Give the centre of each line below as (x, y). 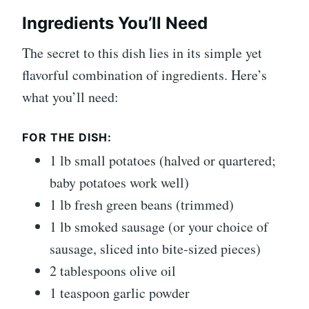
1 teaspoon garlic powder (120, 293)
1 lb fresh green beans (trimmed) (142, 205)
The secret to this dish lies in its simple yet (142, 53)
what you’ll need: (70, 97)
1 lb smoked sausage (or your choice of (159, 227)
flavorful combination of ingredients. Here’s (144, 75)
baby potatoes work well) (119, 183)
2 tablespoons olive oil (113, 271)
